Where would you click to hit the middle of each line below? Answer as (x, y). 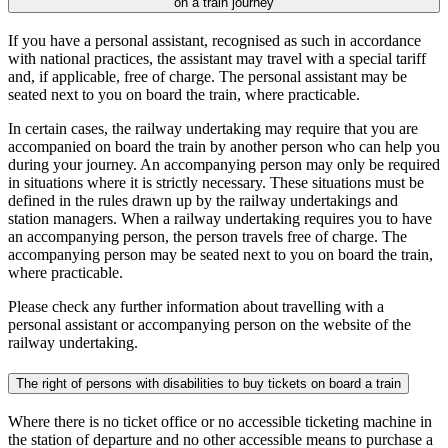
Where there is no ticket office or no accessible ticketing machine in (220, 421)
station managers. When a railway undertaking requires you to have (220, 219)
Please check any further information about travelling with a (196, 307)
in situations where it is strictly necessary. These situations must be (216, 183)
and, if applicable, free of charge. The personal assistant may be (207, 77)
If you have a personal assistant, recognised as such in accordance (214, 41)
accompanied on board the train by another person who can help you (224, 147)
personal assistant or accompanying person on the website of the (209, 325)
